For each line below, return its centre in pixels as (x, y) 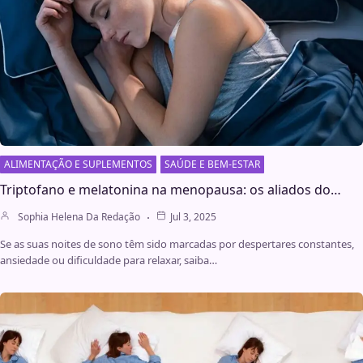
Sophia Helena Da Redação (79, 217)
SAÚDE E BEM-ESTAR (212, 164)
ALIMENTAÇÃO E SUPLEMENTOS (78, 164)
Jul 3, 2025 (193, 217)
